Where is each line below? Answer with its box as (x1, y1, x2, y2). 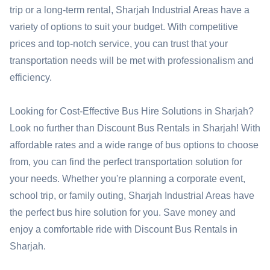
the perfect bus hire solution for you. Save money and (10, 207, 236, 218)
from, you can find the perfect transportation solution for (10, 157, 242, 167)
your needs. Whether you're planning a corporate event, (10, 174, 245, 184)
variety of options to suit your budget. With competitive (10, 22, 238, 32)
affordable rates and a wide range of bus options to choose (10, 140, 259, 150)
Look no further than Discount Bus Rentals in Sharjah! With (10, 123, 260, 133)
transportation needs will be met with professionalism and (10, 55, 254, 66)
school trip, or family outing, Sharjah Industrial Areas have (10, 190, 254, 201)
